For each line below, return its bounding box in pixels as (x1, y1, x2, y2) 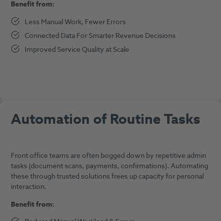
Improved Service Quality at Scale (25, 44, 131, 55)
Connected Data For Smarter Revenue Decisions (25, 30, 178, 41)
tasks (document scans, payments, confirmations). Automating (10, 161, 208, 172)
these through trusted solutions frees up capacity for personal (10, 171, 204, 182)
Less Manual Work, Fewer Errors (25, 16, 128, 27)
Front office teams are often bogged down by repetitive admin (10, 150, 206, 161)
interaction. (10, 182, 48, 192)
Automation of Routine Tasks (10, 109, 200, 130)
